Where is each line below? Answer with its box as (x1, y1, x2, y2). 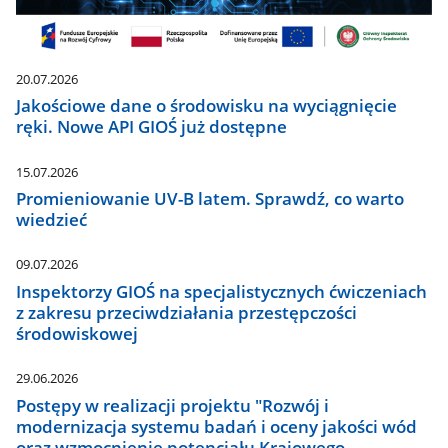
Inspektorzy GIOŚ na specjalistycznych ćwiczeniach (16, 279, 428, 303)
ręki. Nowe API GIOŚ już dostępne (16, 115, 288, 139)
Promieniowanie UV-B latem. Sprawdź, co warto (16, 187, 405, 211)
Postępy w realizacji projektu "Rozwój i (16, 393, 330, 417)
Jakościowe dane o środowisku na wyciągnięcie (16, 94, 398, 118)
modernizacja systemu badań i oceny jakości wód (16, 414, 418, 438)
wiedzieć (16, 208, 88, 232)
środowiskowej (16, 321, 139, 345)
